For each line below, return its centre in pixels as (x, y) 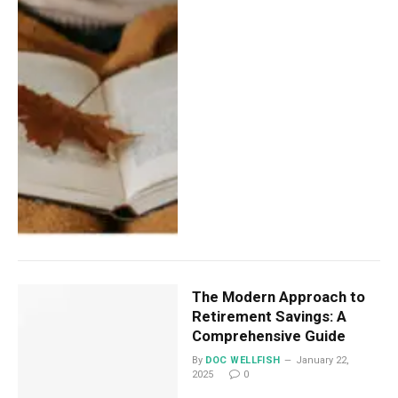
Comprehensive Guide (268, 335)
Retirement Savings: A (269, 316)
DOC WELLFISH (243, 360)
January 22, (322, 360)
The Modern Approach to (278, 296)
